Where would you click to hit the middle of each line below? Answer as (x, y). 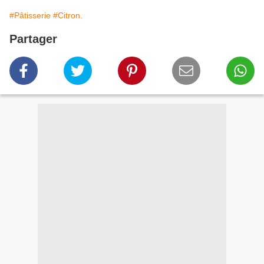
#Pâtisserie (30, 16)
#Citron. (68, 16)
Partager (33, 39)
